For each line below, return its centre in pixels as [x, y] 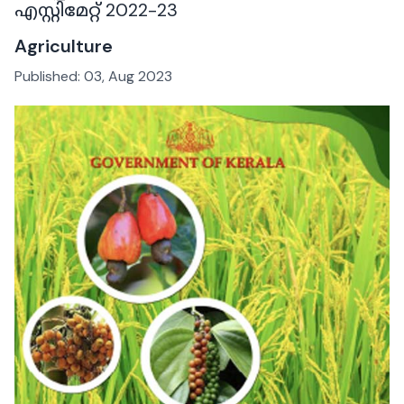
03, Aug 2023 [128, 76]
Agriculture [64, 46]
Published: [49, 76]
